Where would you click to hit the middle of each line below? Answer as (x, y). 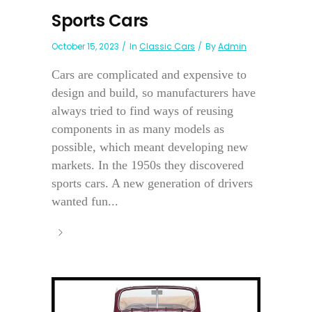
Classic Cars (167, 47)
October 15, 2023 (85, 47)
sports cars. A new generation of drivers (152, 184)
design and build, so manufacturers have (154, 93)
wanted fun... (85, 202)
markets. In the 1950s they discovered (148, 165)
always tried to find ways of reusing (142, 111)
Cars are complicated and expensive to (149, 75)
